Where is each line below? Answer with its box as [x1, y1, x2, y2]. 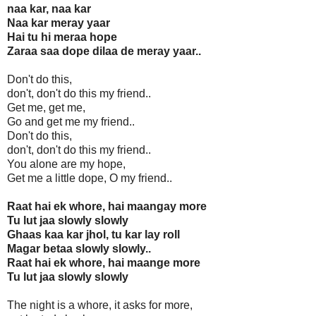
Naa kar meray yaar [7, 17, 110, 30]
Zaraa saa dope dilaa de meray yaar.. [7, 45, 201, 58]
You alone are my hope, [7, 158, 126, 171]
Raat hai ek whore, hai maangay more [7, 200, 207, 213]
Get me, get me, [7, 102, 85, 114]
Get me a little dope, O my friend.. [7, 172, 172, 185]
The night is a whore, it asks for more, [7, 299, 193, 312]
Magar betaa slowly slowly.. [7, 243, 151, 255]
